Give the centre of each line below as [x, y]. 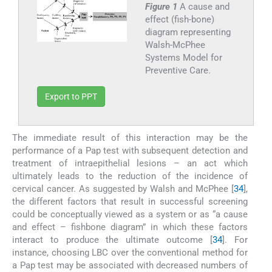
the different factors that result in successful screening [130, 201]
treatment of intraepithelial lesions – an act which [130, 163]
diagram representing [188, 32]
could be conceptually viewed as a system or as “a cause [130, 214]
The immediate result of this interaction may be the [130, 138]
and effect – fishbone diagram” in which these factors [130, 227]
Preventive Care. [178, 70]
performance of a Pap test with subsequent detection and [130, 150]
